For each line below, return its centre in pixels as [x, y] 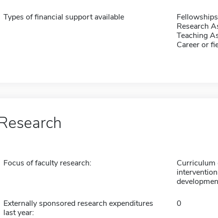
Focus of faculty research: [47, 163]
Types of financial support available [64, 17]
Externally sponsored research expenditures [78, 203]
